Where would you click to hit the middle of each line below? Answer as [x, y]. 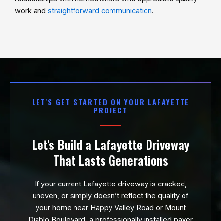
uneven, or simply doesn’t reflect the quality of [110, 196]
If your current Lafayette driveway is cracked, [110, 184]
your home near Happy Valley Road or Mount [110, 207]
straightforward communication [100, 11]
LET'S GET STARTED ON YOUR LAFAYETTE [110, 102]
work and [31, 11]
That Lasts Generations [110, 160]
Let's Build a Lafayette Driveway [110, 144]
